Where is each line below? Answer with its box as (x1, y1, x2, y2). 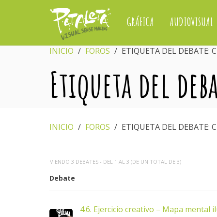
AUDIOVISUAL (169, 15, 213, 29)
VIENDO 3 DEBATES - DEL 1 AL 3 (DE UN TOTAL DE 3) (50, 158, 181, 165)
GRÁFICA (126, 15, 154, 29)
